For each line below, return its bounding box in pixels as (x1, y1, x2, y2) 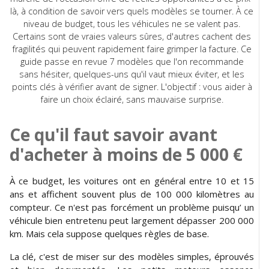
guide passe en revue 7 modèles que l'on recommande (20, 55, 244, 67)
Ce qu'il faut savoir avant (10, 122, 217, 146)
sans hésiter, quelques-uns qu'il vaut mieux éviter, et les (19, 68, 244, 80)
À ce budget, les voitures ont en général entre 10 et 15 (10, 174, 254, 187)
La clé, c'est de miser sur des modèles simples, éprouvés (10, 250, 254, 262)
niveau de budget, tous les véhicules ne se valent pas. (23, 17, 240, 29)
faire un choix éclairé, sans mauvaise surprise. (40, 93, 223, 105)
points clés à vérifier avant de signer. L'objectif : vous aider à (11, 80, 252, 92)
